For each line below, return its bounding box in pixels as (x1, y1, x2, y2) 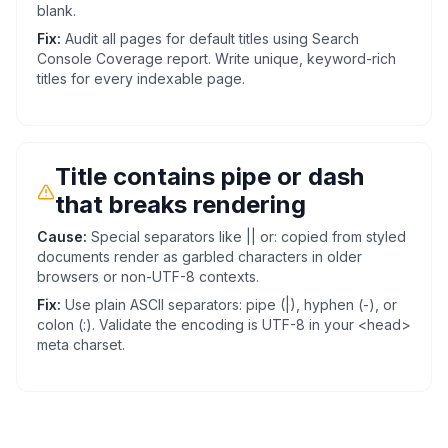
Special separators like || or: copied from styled (91, 228, 406, 245)
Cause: (37, 228, 87, 245)
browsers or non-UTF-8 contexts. (37, 268, 259, 285)
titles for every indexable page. (37, 70, 245, 87)
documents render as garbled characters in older (37, 248, 362, 265)
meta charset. (37, 336, 125, 353)
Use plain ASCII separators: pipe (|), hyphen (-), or (65, 296, 397, 313)
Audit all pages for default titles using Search (65, 30, 359, 47)
